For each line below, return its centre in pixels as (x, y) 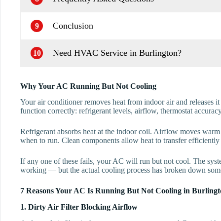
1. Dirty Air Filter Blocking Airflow (79, 207)
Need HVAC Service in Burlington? (117, 53)
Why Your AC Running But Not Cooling (88, 86)
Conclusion (73, 26)
